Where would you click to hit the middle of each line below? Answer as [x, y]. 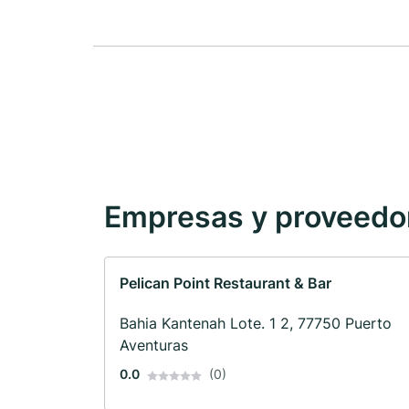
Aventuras [154, 346]
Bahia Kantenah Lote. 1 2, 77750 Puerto [256, 324]
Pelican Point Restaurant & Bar [225, 283]
